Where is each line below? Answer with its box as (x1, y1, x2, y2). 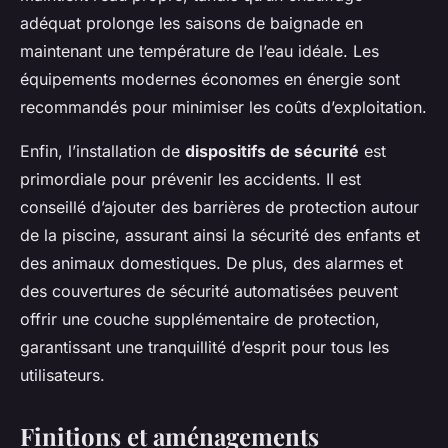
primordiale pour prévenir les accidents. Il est (20, 169, 361, 190)
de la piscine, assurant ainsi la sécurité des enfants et (20, 225, 420, 246)
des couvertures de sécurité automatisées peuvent (20, 281, 398, 302)
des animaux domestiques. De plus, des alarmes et (20, 253, 403, 274)
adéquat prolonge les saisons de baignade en (20, 13, 363, 34)
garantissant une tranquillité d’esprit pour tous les (20, 337, 389, 358)
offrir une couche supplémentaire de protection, (20, 309, 380, 330)
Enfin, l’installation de (20, 141, 185, 162)
